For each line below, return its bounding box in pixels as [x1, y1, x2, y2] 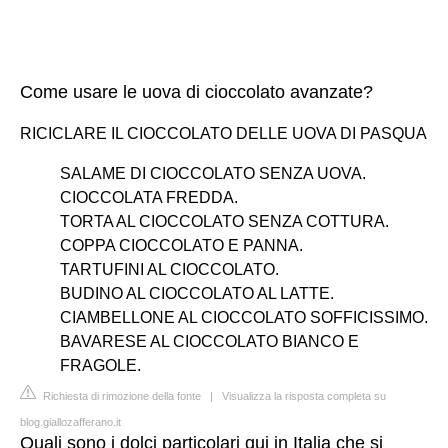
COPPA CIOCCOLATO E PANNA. [60, 236, 303, 254]
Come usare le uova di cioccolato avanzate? [20, 81, 373, 102]
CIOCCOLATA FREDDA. [60, 188, 238, 206]
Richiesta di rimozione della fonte [40, 389, 201, 402]
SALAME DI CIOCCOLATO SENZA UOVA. [60, 164, 366, 182]
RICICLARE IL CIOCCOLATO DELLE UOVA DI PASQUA [20, 124, 427, 142]
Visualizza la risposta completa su [222, 389, 386, 402]
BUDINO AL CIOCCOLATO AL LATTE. [60, 284, 334, 302]
